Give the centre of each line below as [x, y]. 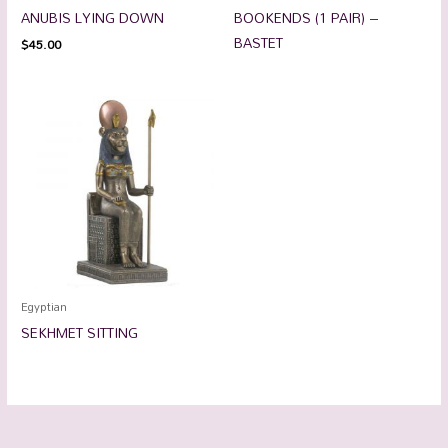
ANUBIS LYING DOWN [93, 17]
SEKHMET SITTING [80, 333]
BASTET [258, 42]
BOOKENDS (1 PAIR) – [306, 17]
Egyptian [44, 307]
